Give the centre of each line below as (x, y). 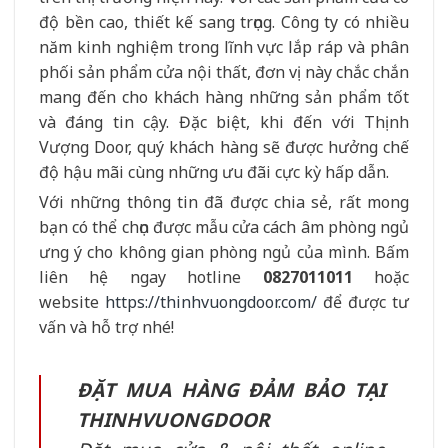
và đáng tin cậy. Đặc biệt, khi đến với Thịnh (224, 122)
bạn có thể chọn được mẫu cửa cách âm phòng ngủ (224, 226)
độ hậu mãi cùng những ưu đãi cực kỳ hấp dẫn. (214, 172)
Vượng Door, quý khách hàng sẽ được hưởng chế (224, 147)
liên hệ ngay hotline (151, 276)
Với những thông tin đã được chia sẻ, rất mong (224, 201)
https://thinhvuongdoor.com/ (211, 301)
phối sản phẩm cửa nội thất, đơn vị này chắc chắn (224, 72)
